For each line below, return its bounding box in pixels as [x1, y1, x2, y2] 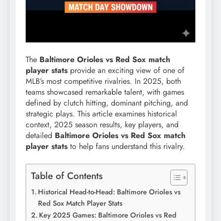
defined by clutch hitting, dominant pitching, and [26, 97, 188, 109]
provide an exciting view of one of [68, 64, 184, 76]
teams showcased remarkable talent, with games [26, 86, 184, 98]
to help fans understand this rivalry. [68, 140, 185, 152]
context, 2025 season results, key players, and [26, 118, 179, 130]
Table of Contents [31, 168, 103, 183]
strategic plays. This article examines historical [26, 108, 177, 119]
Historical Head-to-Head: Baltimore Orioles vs [37, 186, 181, 197]
